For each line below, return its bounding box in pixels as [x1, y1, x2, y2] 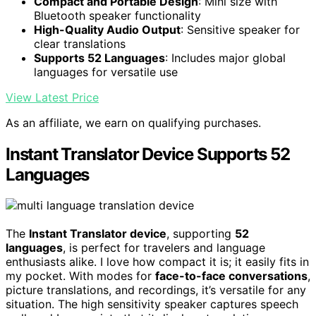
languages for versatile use [34, 64, 178, 79]
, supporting [166, 226, 235, 241]
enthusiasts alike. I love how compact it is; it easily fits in [6, 255, 309, 269]
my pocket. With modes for [6, 269, 155, 284]
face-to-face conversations [155, 269, 308, 284]
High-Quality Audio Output [34, 22, 181, 37]
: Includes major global [165, 50, 286, 65]
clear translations [34, 36, 126, 51]
